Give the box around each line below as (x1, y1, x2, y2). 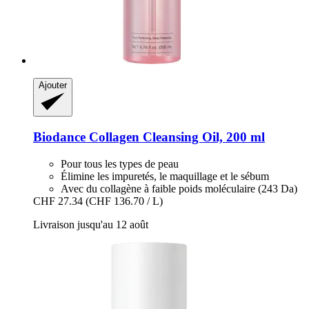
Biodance (33, 130, 86, 145)
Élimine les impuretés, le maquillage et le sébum (61, 170, 269, 182)
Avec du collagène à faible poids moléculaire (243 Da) (61, 182, 297, 195)
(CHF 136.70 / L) (86, 195, 163, 207)
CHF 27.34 (33, 195, 83, 207)
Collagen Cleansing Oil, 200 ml (86, 130, 265, 145)
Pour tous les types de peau (61, 157, 179, 170)
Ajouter (39, 80, 67, 91)
